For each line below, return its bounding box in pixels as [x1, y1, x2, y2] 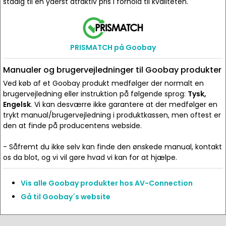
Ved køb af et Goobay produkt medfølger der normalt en [3, 78, 204, 88]
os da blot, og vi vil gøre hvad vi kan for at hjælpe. [3, 152, 177, 162]
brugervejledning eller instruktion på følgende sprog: [3, 89, 188, 99]
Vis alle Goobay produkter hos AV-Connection [21, 178, 193, 188]
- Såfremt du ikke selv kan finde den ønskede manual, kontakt [3, 142, 222, 152]
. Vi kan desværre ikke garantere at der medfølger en [31, 99, 217, 109]
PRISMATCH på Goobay [70, 42, 156, 52]
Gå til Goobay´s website [21, 192, 110, 202]
